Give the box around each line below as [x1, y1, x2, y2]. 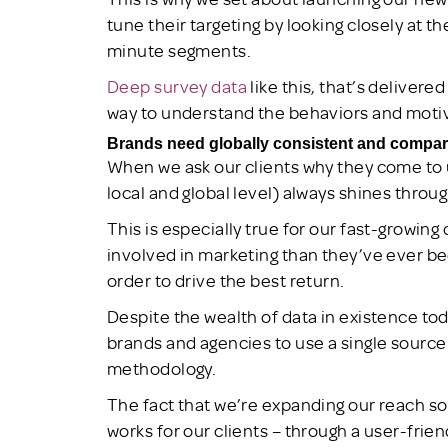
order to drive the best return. [107, 268, 345, 291]
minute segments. [107, 38, 252, 61]
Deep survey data [107, 74, 248, 97]
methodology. [107, 356, 217, 379]
